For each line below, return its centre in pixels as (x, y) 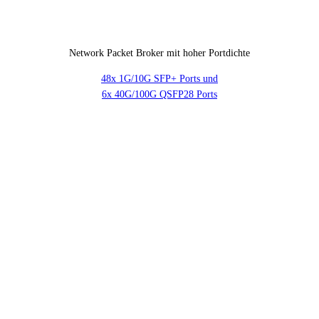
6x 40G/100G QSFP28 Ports (159, 94)
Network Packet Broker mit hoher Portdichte (159, 53)
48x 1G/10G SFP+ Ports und (159, 78)
